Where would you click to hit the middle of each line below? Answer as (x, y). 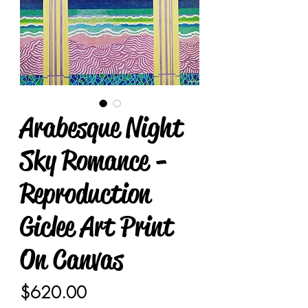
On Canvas (71, 260)
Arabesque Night (101, 128)
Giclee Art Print (97, 227)
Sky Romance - (94, 161)
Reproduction (85, 194)
